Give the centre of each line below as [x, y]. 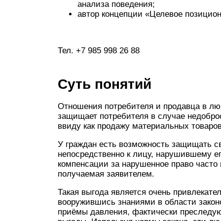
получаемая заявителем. [106, 174]
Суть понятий [105, 84]
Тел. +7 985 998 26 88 [99, 51]
